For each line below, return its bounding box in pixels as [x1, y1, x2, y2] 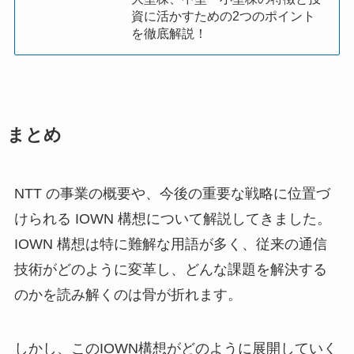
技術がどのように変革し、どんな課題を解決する [13, 262, 327, 278]
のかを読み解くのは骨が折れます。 [13, 287, 242, 303]
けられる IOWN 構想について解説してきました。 [13, 211, 331, 228]
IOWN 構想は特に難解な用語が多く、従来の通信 [13, 236, 327, 253]
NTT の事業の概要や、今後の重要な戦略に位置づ [13, 186, 330, 202]
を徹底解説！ [131, 26, 208, 41]
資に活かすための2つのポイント [131, 9, 316, 24]
